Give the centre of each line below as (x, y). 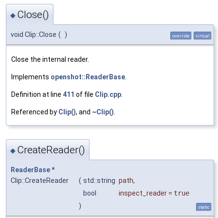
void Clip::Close (34, 35)
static (204, 207)
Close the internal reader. (50, 60)
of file (85, 95)
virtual (203, 36)
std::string (100, 180)
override (181, 36)
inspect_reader (143, 193)
